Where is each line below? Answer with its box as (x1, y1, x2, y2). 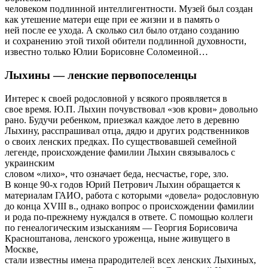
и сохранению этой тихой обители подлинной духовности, (5, 36, 246, 47)
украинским (5, 157, 54, 168)
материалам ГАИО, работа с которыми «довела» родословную (5, 190, 259, 200)
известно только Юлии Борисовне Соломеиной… (5, 47, 208, 57)
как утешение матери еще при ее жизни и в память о (5, 14, 220, 25)
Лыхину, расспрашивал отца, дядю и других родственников (5, 125, 249, 136)
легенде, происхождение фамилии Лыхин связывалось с (5, 147, 235, 157)
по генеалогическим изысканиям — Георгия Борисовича (5, 222, 237, 233)
